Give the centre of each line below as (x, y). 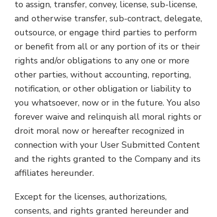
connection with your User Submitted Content (107, 145)
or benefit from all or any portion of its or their (107, 46)
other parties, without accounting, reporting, (103, 75)
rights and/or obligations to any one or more (102, 61)
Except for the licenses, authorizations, (91, 197)
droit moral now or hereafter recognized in (99, 131)
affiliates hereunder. (54, 173)
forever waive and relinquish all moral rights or (108, 117)
